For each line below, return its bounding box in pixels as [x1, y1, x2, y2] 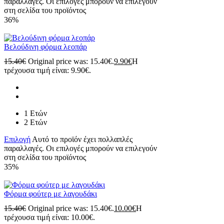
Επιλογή [4, 135, 30, 144]
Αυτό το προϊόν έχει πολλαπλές [32, 135, 132, 144]
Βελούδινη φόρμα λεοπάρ [4, 42, 87, 51]
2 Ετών [24, 118, 47, 127]
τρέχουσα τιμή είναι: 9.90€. [4, 66, 91, 75]
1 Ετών [24, 109, 47, 118]
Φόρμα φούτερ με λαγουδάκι [4, 189, 97, 198]
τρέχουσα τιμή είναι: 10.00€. [4, 213, 95, 222]
